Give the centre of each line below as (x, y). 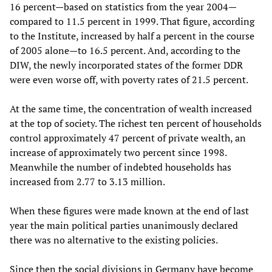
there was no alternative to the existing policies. (114, 240)
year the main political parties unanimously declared (124, 225)
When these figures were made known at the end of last (129, 210)
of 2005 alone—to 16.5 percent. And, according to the (125, 50)
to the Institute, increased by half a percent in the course (132, 36)
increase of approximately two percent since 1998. (118, 152)
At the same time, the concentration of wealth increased (131, 108)
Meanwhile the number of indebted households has (121, 167)
